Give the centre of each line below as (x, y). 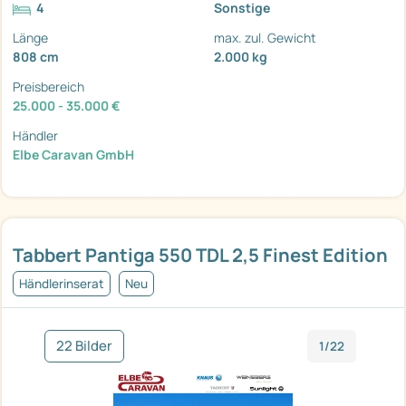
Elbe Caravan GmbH (73, 155)
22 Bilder (84, 346)
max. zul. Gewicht (265, 38)
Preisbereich (48, 87)
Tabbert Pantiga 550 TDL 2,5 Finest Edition (200, 255)
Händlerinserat (62, 284)
